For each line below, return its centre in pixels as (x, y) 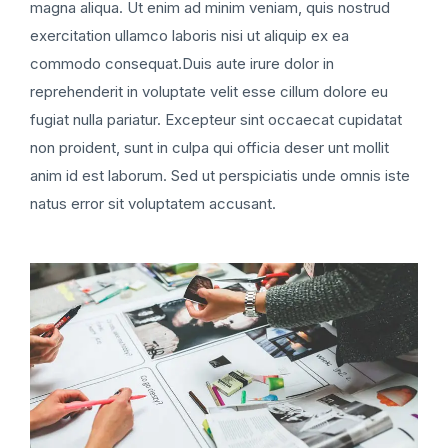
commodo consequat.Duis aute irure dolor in (182, 63)
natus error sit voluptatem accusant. (153, 203)
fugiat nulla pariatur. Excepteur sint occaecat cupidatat (216, 119)
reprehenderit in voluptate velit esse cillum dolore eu (209, 91)
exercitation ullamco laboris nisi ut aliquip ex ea (189, 35)
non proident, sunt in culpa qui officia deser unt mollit (209, 147)
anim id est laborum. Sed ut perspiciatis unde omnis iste (220, 175)
